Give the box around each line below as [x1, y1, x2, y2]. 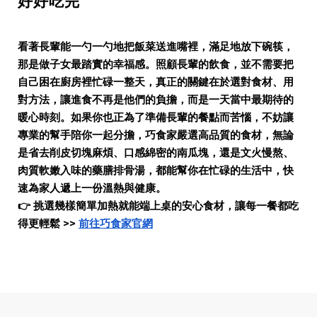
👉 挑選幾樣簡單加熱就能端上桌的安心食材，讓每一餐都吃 [18, 199, 299, 212]
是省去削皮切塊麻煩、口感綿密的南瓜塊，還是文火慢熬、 [18, 146, 294, 159]
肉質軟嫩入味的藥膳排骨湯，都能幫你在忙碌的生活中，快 [18, 163, 294, 177]
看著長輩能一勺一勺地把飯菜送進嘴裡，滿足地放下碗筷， [18, 40, 294, 53]
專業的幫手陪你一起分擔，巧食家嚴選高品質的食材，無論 [18, 128, 294, 142]
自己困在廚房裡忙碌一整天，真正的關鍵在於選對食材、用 [18, 75, 294, 88]
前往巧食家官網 [79, 217, 153, 230]
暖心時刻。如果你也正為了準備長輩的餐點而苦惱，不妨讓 [18, 110, 294, 124]
